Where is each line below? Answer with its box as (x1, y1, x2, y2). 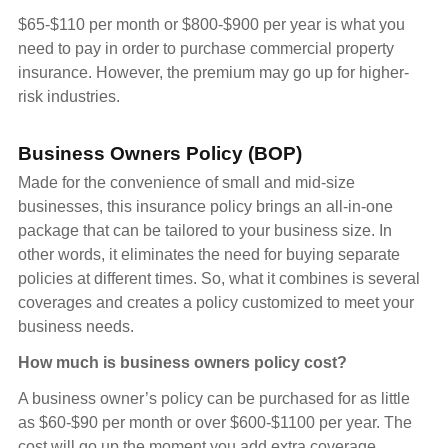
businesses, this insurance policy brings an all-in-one (18, 197, 393, 215)
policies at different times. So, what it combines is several (18, 269, 420, 287)
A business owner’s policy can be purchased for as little (18, 389, 410, 407)
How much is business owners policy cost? (18, 353, 347, 371)
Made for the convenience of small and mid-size (18, 173, 355, 191)
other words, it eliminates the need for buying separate (18, 245, 400, 263)
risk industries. (18, 87, 120, 105)
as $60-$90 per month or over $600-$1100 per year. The (18, 413, 412, 431)
